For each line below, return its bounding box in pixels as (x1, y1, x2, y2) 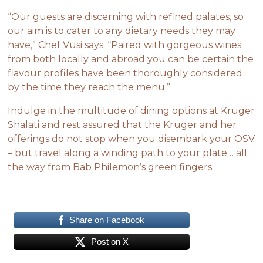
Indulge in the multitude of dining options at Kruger (8, 105, 255, 117)
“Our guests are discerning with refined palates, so (8, 11, 244, 23)
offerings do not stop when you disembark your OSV (8, 133, 255, 145)
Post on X (91, 237, 129, 247)
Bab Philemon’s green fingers (73, 161, 213, 173)
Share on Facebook (69, 215, 144, 225)
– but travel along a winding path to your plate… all (8, 147, 248, 159)
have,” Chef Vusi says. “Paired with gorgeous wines (8, 39, 242, 51)
